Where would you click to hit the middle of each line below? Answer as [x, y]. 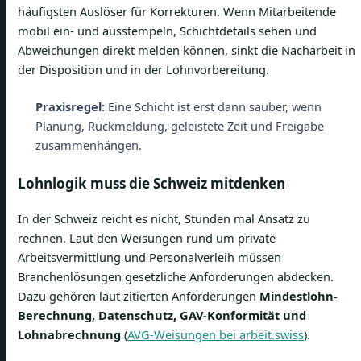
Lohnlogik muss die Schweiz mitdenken [151, 183]
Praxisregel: [70, 106]
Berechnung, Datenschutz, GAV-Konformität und [162, 315]
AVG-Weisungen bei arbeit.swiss [216, 334]
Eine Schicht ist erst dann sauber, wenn [213, 106]
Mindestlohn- [299, 295]
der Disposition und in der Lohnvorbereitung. [143, 69]
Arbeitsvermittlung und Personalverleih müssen [149, 257]
